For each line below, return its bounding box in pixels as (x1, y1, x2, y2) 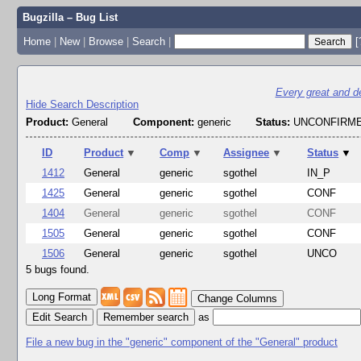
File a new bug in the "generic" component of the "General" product (26, 335, 338, 348)
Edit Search (32, 310, 87, 323)
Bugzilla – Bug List (22, 11, 118, 23)
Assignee (223, 147, 270, 160)
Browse (88, 35, 123, 48)
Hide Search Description (26, 98, 139, 110)
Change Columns (197, 293, 277, 305)
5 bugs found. (26, 263, 89, 276)
